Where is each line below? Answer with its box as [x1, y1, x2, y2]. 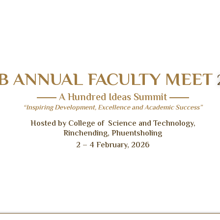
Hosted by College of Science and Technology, [30, 117, 195, 130]
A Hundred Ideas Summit [56, 90, 169, 106]
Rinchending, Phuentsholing [63, 127, 163, 140]
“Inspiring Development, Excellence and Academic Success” [23, 102, 203, 113]
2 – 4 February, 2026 [76, 139, 150, 152]
